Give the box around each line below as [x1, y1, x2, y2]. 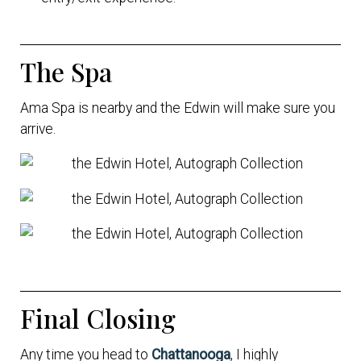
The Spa [20, 54, 112, 89]
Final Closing [20, 301, 176, 335]
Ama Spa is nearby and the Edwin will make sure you [20, 99, 335, 116]
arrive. [20, 120, 56, 137]
